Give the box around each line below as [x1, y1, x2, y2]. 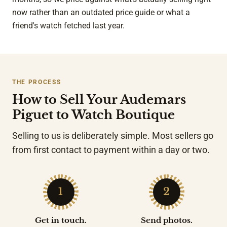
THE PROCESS [12, 78, 61, 86]
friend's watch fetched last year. [12, 20, 125, 30]
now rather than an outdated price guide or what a [12, 7, 190, 17]
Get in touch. [34, 215, 87, 225]
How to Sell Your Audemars [12, 92, 186, 107]
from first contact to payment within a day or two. [12, 144, 210, 155]
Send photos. [140, 215, 193, 225]
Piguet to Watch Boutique [12, 107, 175, 122]
